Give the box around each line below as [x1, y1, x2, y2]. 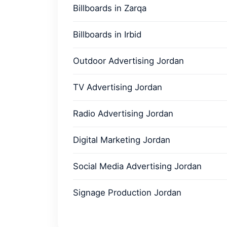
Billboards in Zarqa [73, 3, 146, 13]
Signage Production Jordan [73, 187, 181, 198]
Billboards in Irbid [73, 29, 141, 40]
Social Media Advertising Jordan [73, 161, 202, 171]
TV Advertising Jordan [73, 82, 162, 92]
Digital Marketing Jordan [73, 135, 170, 145]
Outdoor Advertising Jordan [73, 56, 184, 66]
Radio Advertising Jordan [73, 108, 173, 119]
